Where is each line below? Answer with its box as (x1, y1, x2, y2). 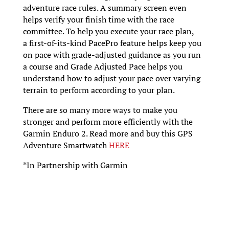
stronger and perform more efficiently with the (22, 116, 193, 128)
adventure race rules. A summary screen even (22, 2, 187, 14)
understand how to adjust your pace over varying (22, 73, 200, 84)
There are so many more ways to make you (22, 104, 177, 116)
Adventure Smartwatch (22, 140, 109, 151)
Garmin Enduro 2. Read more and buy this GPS (22, 128, 193, 140)
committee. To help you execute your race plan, (22, 26, 194, 37)
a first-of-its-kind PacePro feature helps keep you (22, 37, 201, 49)
